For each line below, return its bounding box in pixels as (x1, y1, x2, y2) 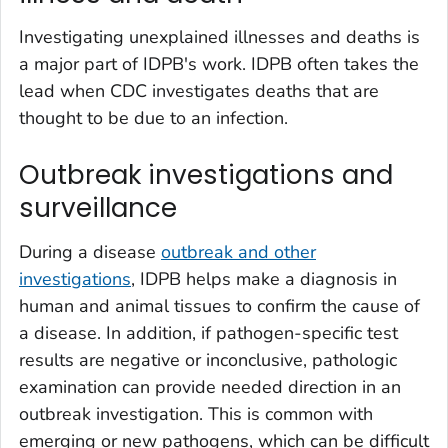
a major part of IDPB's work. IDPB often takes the (19, 52, 419, 77)
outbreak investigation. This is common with (19, 401, 373, 426)
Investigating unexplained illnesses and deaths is (19, 25, 420, 50)
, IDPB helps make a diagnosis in (131, 266, 397, 291)
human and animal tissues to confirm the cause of (19, 293, 420, 318)
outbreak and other (161, 239, 316, 264)
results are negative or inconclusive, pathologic (19, 347, 397, 372)
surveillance (19, 190, 177, 227)
